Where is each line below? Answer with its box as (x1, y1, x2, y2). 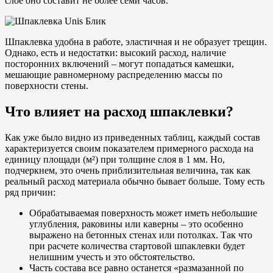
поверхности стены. (5, 80, 88, 91)
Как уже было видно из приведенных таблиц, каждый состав (5, 132, 260, 143)
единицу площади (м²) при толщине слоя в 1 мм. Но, (5, 154, 225, 165)
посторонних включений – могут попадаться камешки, (5, 58, 234, 69)
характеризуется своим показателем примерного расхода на (5, 143, 253, 154)
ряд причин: (5, 186, 55, 197)
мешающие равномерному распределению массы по (5, 69, 222, 80)
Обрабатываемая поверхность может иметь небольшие (29, 207, 257, 218)
